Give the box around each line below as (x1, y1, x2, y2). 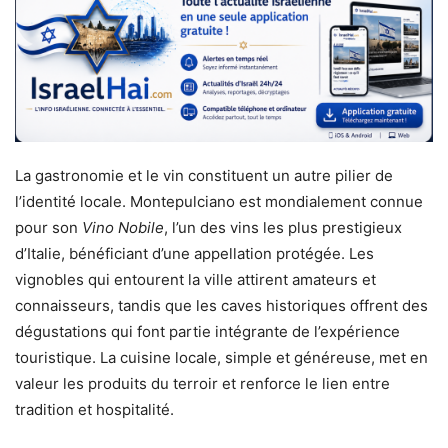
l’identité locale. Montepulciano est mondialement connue (15, 192, 423, 212)
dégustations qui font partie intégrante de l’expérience (15, 322, 400, 342)
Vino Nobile (82, 218, 164, 238)
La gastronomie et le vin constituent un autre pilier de (15, 166, 393, 186)
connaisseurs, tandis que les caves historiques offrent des (15, 296, 428, 316)
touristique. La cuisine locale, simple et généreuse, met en (15, 348, 428, 368)
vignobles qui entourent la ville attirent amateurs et (15, 270, 376, 290)
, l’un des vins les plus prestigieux (164, 218, 402, 238)
